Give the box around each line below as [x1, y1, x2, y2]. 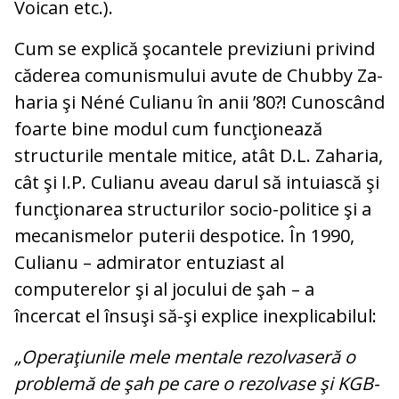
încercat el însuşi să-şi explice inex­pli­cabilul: [14, 304, 377, 329]
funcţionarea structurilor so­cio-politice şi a [14, 197, 371, 222]
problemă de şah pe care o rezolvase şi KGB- [14, 371, 379, 396]
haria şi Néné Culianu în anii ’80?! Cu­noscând [14, 90, 385, 115]
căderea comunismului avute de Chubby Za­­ [14, 63, 383, 88]
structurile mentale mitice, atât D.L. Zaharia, [14, 143, 383, 168]
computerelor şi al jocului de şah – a [14, 277, 314, 302]
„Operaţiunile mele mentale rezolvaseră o [14, 345, 355, 370]
